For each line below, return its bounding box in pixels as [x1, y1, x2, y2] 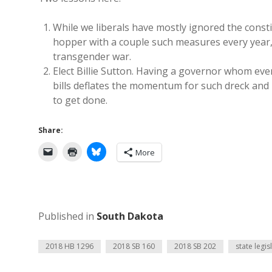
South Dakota [97, 209, 163, 223]
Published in [38, 209, 97, 223]
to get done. [53, 93, 107, 107]
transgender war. [53, 50, 131, 63]
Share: [38, 125, 63, 135]
